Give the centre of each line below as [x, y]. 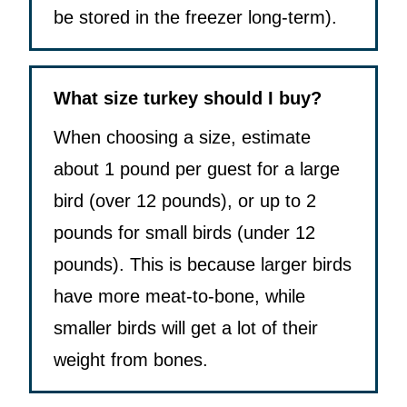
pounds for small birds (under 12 [184, 233]
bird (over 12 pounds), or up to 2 [185, 201]
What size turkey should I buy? [188, 99]
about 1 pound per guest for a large [197, 169]
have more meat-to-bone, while [179, 297]
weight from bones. [131, 360]
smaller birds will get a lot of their [186, 328]
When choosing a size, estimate [182, 138]
